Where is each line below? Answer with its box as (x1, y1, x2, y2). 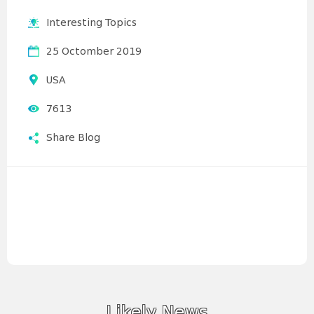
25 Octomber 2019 (46, 46, 142, 58)
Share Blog (46, 132, 100, 144)
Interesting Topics (46, 17, 137, 29)
